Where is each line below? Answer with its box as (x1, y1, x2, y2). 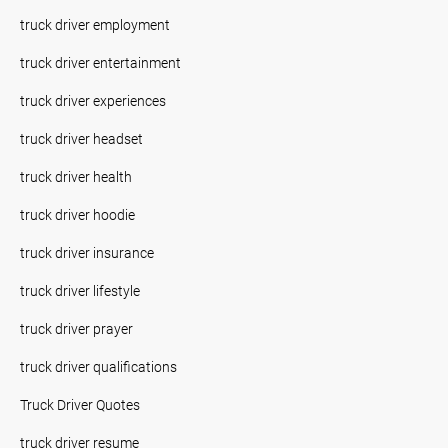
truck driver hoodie (20, 204, 135, 224)
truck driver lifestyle (20, 280, 140, 300)
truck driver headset (20, 128, 143, 148)
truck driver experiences (20, 90, 166, 110)
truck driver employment (20, 14, 170, 34)
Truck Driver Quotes (20, 394, 140, 414)
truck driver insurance (20, 242, 154, 262)
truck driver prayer (20, 318, 133, 338)
